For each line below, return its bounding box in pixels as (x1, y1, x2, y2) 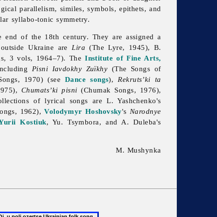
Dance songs (64, 75, 109, 84)
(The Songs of (108, 64, 161, 73)
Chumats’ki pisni (21, 86, 77, 94)
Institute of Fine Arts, (85, 54, 161, 62)
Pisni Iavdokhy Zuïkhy (31, 64, 108, 73)
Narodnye (130, 107, 161, 116)
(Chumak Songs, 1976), (77, 86, 161, 94)
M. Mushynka (116, 146, 161, 155)
